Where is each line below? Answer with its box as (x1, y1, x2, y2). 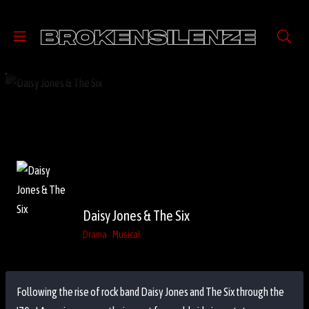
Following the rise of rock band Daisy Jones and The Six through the (17, 285, 284, 298)
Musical (112, 228, 141, 240)
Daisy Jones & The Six (83, 207, 190, 223)
